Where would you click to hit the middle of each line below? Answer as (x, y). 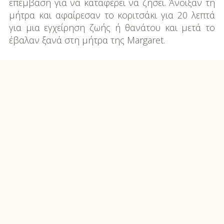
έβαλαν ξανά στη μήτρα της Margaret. (87, 40)
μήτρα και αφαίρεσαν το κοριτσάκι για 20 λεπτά (112, 15)
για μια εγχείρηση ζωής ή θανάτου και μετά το (112, 28)
